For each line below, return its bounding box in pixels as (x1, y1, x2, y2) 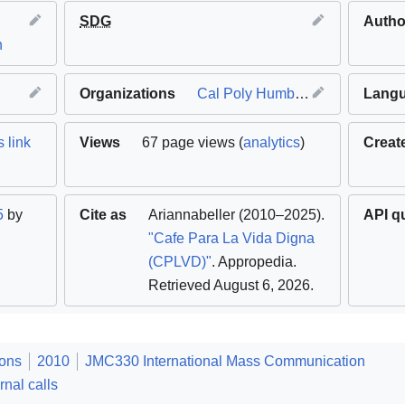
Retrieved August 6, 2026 (148, 277, 311, 293)
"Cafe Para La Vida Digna (148, 230, 316, 246)
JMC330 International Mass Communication (85, 353, 365, 369)
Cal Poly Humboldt (197, 85, 296, 101)
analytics (243, 134, 301, 150)
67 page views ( (142, 134, 244, 150)
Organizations (80, 85, 176, 101)
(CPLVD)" (148, 253, 212, 269)
